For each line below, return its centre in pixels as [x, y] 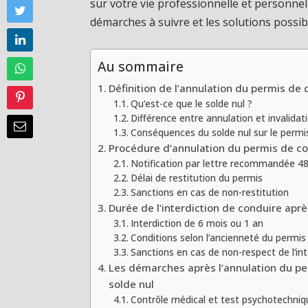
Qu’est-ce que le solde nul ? [191, 103]
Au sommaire [141, 67]
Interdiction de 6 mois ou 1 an [197, 223]
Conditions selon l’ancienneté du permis [218, 237]
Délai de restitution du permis [196, 177]
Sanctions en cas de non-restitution [209, 192]
